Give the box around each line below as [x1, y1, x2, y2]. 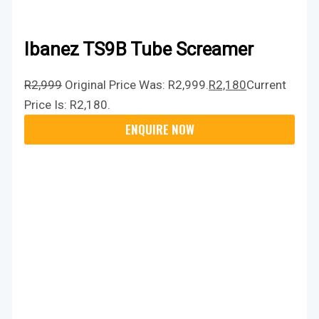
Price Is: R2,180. [24, 97, 111, 112]
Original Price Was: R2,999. [65, 77, 209, 92]
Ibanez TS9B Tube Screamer [24, 38, 254, 61]
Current [246, 77, 287, 92]
